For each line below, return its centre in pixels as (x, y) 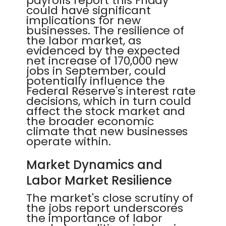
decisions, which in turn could (109, 101)
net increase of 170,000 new (102, 61)
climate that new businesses (107, 131)
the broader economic (90, 121)
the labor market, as (84, 41)
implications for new (83, 20)
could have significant (89, 10)
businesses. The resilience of (105, 31)
